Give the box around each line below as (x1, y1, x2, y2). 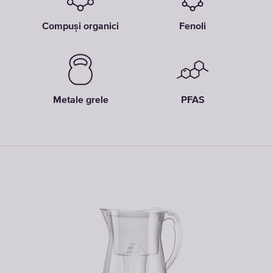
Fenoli (179, 22, 206, 32)
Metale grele (52, 96, 108, 105)
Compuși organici (42, 22, 119, 32)
